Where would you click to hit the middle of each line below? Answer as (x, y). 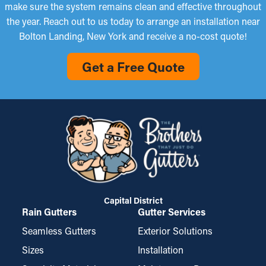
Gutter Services (172, 212)
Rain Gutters (49, 212)
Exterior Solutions (175, 231)
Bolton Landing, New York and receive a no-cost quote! (133, 36)
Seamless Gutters (59, 231)
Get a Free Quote (133, 67)
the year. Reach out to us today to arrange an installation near (133, 21)
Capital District (133, 201)
